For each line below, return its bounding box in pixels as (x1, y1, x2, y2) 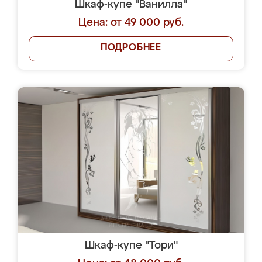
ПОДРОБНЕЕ (100, 43, 162, 53)
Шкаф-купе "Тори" (84, 240, 178, 251)
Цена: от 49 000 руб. (78, 18, 184, 28)
